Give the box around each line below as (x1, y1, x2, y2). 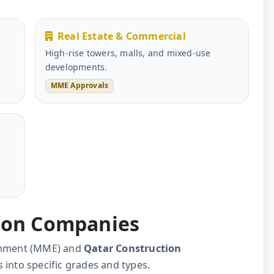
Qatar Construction (84, 241, 182, 255)
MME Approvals (50, 80, 109, 91)
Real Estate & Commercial (57, 29, 186, 43)
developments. (45, 61, 108, 73)
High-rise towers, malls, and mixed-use (45, 47, 211, 59)
